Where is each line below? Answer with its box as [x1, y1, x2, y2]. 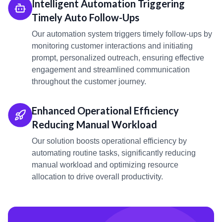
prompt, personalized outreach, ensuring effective [32, 54, 204, 62]
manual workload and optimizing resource [32, 161, 178, 169]
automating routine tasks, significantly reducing [32, 149, 196, 158]
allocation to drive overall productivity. [32, 172, 163, 181]
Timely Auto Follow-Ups [32, 11, 139, 24]
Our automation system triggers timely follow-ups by [32, 30, 212, 39]
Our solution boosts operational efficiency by [32, 137, 187, 146]
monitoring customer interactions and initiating [32, 42, 193, 51]
